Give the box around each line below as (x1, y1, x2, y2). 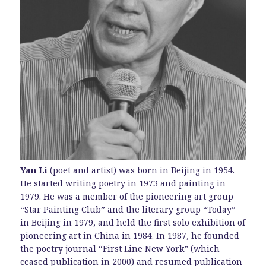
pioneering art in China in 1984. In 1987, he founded (20, 230, 240, 242)
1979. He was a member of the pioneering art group (20, 191, 234, 202)
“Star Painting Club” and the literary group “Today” (20, 204, 236, 216)
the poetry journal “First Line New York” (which (20, 243, 220, 255)
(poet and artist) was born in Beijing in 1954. (47, 164, 235, 176)
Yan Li (20, 164, 48, 176)
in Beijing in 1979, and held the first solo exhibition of (20, 217, 246, 229)
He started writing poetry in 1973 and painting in (20, 178, 226, 189)
